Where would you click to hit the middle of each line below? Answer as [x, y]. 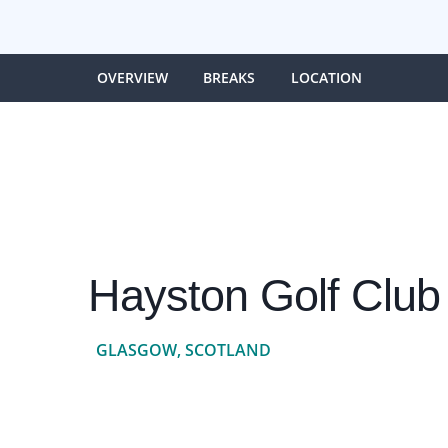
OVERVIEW [132, 77]
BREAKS [229, 77]
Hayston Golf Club [263, 295]
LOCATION [326, 77]
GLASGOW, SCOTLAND [183, 349]
